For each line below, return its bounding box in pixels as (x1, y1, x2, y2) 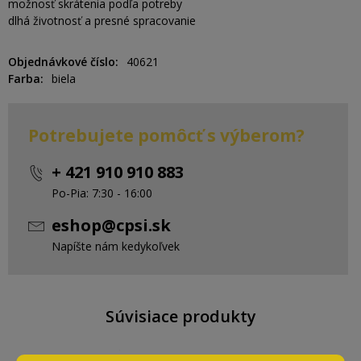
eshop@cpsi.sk (52, 214, 171, 236)
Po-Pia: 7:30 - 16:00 (52, 185, 152, 201)
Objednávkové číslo (8, 54, 115, 69)
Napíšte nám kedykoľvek (52, 239, 180, 254)
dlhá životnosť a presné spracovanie (8, 13, 196, 28)
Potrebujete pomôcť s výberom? (28, 124, 305, 147)
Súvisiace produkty (105, 305, 256, 327)
